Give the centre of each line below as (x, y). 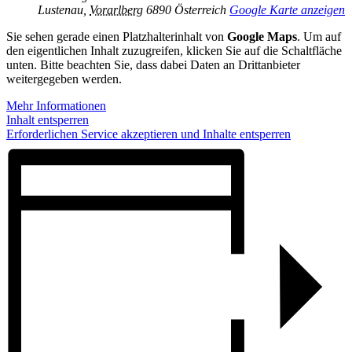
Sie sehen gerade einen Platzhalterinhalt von (117, 36)
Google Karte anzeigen (287, 9)
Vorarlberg (116, 9)
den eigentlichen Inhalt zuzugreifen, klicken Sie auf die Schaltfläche (174, 50)
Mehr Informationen (56, 105)
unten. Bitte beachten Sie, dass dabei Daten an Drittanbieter (153, 64)
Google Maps (262, 36)
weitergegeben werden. (64, 79)
